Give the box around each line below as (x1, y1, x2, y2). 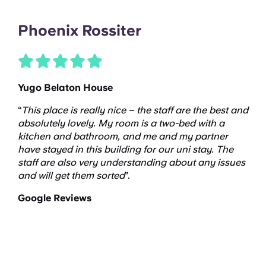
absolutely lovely (18, 117, 93, 129)
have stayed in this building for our (18, 143, 176, 155)
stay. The (190, 143, 233, 155)
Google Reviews (18, 192, 91, 204)
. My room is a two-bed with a (93, 117, 224, 129)
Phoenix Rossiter (18, 21, 141, 39)
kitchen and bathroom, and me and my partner (18, 130, 228, 142)
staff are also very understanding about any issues (18, 156, 245, 168)
